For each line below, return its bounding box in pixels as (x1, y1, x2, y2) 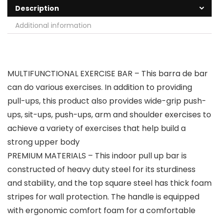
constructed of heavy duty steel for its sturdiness (7, 164, 196, 175)
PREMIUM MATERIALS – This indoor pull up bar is (7, 150, 187, 162)
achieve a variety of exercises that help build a (7, 123, 186, 134)
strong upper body (7, 136, 80, 148)
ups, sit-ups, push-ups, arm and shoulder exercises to (7, 109, 211, 121)
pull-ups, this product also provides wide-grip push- (7, 95, 206, 107)
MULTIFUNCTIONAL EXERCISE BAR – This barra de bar (7, 68, 208, 80)
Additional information (15, 21, 91, 31)
